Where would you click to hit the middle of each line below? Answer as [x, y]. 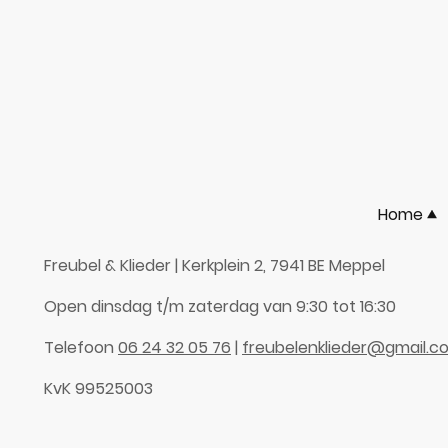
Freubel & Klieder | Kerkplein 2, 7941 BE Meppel [214, 265]
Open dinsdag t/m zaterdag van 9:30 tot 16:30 [220, 306]
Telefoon [81, 347]
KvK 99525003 [98, 388]
